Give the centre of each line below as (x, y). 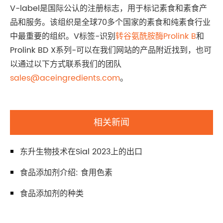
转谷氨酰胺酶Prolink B (156, 36)
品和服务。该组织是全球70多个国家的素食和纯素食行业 (110, 22)
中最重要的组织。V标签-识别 (63, 36)
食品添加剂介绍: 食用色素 (66, 172)
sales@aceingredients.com (65, 78)
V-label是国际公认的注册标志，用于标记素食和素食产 (109, 8)
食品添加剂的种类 (52, 193)
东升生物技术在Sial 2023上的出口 (81, 152)
